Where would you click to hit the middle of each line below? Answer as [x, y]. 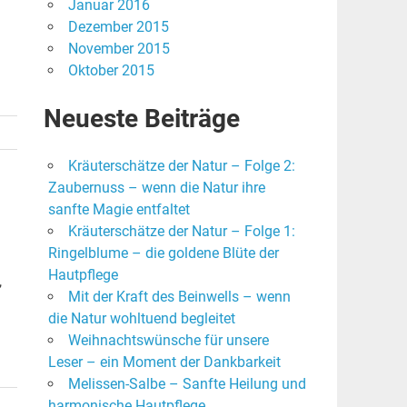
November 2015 [119, 49]
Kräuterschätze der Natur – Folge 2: [181, 166]
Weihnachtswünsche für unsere [168, 341]
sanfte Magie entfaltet [119, 210]
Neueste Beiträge [141, 119]
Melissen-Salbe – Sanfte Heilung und [187, 384]
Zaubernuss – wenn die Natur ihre [156, 188]
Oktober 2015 [111, 71]
